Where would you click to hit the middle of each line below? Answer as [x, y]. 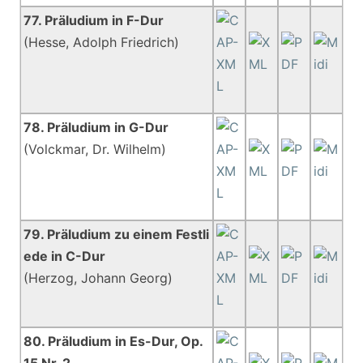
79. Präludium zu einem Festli [117, 234]
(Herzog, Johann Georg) [98, 278]
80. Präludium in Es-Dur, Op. [113, 341]
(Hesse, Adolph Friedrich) [102, 42]
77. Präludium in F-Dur [94, 20]
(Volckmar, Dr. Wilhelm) [95, 149]
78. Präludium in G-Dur [96, 127]
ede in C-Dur [65, 256]
